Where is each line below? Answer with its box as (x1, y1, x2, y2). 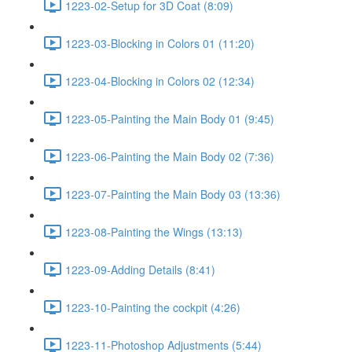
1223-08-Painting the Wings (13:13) (65, 223, 243, 240)
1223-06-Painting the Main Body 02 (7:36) (65, 148, 274, 164)
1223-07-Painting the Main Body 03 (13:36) (65, 185, 280, 202)
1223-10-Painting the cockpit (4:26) (65, 299, 240, 315)
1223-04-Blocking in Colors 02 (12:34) (65, 72, 255, 89)
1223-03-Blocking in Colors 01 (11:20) (65, 35, 255, 51)
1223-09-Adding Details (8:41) (65, 261, 215, 277)
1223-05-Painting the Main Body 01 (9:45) (65, 110, 274, 126)
